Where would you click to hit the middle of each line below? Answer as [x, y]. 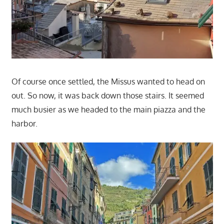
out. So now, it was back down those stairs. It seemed [107, 95]
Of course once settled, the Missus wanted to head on [108, 81]
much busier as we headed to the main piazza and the [108, 109]
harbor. [24, 123]
